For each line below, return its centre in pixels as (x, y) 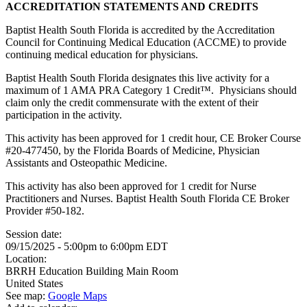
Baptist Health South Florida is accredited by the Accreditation (140, 30)
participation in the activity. (68, 115)
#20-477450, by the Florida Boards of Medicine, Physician (133, 150)
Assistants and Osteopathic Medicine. (89, 163)
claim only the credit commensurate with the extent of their (132, 102)
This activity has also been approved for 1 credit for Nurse (131, 186)
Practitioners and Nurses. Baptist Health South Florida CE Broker (147, 198)
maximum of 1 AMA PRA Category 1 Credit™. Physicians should (151, 90)
